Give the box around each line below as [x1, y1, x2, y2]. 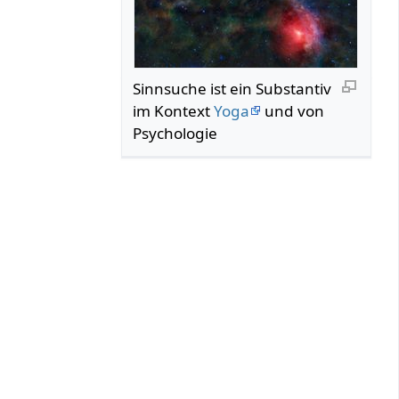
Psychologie [133, 122, 218, 143]
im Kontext [133, 100, 215, 121]
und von [261, 100, 325, 121]
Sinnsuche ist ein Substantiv [133, 77, 332, 99]
